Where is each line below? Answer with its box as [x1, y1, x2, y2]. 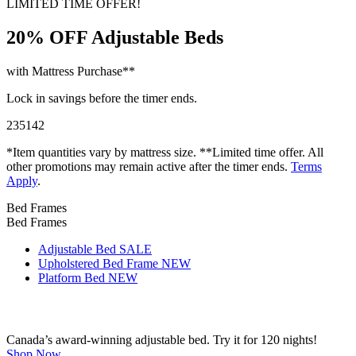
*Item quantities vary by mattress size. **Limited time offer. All [6, 145, 323, 160]
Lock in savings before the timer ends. [6, 91, 197, 106]
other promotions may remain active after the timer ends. [6, 160, 291, 174]
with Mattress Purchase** [6, 64, 135, 79]
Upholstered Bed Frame [38, 257, 161, 271]
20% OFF [6, 27, 87, 48]
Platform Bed [38, 271, 108, 285]
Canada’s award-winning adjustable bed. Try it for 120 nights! [6, 333, 317, 347]
